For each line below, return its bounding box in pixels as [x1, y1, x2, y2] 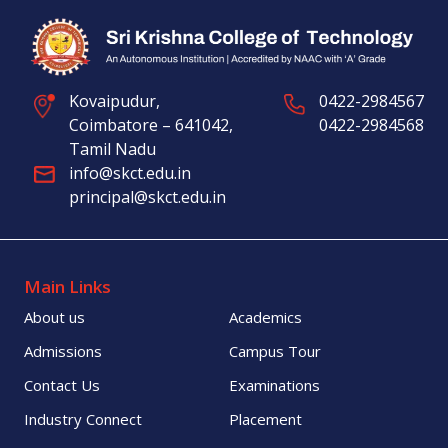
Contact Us [24, 374, 100, 395]
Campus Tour [229, 340, 321, 361]
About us [24, 306, 85, 327]
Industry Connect [24, 408, 142, 429]
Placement [229, 408, 302, 429]
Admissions [24, 340, 102, 361]
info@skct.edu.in [69, 161, 191, 184]
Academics [229, 306, 302, 327]
